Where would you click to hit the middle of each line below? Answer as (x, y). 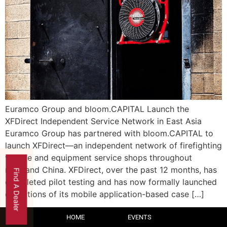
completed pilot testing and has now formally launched (111, 182)
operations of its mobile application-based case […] (105, 194)
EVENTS (140, 217)
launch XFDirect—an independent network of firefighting (113, 145)
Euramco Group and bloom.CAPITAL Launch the (97, 109)
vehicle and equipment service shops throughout (99, 157)
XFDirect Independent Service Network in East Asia (103, 121)
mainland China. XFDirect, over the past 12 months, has (111, 169)
